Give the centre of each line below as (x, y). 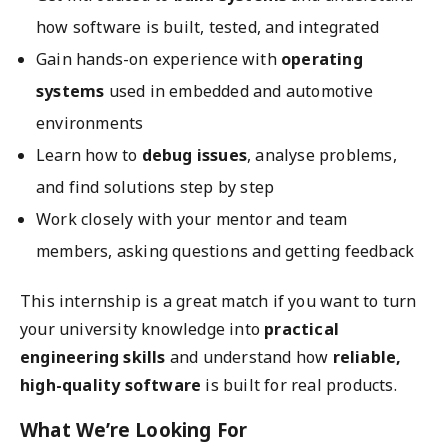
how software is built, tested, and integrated (208, 27)
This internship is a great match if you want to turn (218, 301)
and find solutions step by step (155, 187)
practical (302, 329)
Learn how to (89, 155)
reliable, (367, 357)
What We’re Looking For (134, 429)
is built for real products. (299, 385)
